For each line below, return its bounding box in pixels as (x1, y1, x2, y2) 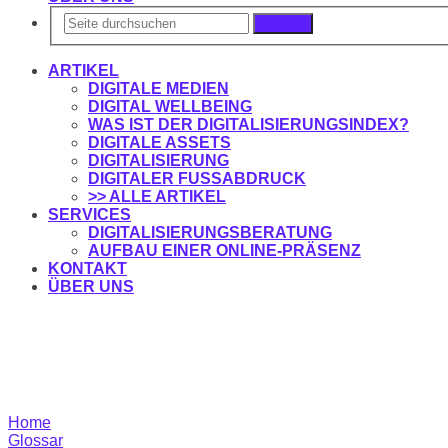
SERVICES (48, 206, 131, 224)
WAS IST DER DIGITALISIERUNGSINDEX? (88, 116, 409, 134)
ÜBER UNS (48, 278, 134, 296)
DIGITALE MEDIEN (88, 80, 229, 98)
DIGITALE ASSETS (88, 134, 231, 152)
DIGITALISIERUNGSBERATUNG (88, 224, 332, 242)
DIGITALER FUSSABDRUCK (88, 170, 294, 188)
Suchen (261, 16, 305, 32)
